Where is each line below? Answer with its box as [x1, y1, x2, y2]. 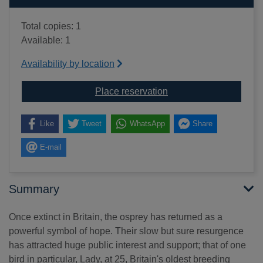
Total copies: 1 [21, 21, 81, 31]
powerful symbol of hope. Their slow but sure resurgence [9, 226, 244, 237]
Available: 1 [21, 35, 70, 45]
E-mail [39, 143, 62, 152]
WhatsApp [129, 119, 165, 129]
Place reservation [95, 86, 168, 96]
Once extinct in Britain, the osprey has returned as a [9, 212, 222, 222]
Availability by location [21, 58, 114, 69]
